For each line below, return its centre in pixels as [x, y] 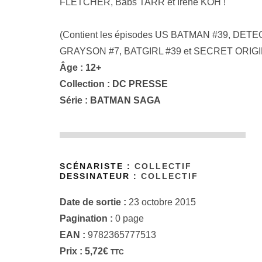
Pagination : [86, 219]
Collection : [86, 84]
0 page [128, 219]
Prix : [71, 251]
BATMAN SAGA [125, 100]
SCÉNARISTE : [97, 166]
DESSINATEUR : [100, 176]
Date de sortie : [93, 202]
